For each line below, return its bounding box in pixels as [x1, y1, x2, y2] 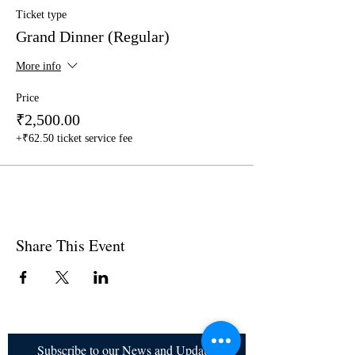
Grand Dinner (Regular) [16, 28, 170, 45]
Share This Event [16, 235, 125, 256]
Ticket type [16, 9, 67, 21]
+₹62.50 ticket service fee [16, 132, 132, 144]
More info [16, 60, 61, 73]
